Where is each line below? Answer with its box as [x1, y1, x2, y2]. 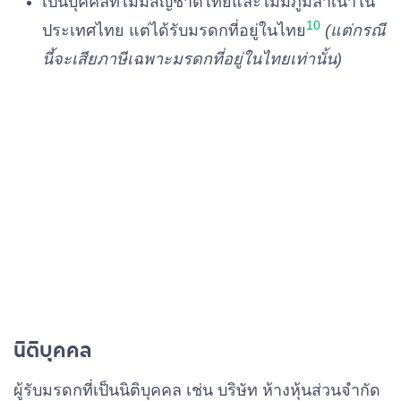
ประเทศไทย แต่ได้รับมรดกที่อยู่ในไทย [42, 21, 306, 39]
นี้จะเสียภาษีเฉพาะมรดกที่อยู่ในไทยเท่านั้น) [42, 50, 342, 68]
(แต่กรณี [325, 21, 386, 39]
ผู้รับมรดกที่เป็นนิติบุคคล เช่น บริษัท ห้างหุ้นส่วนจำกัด [13, 381, 380, 399]
